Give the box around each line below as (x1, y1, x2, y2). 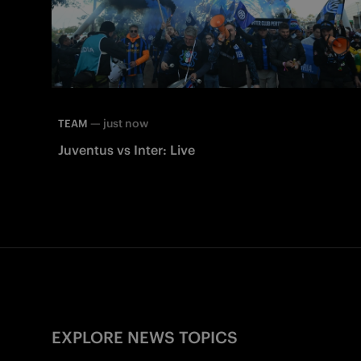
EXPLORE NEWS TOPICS (52, 327, 238, 348)
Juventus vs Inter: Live (58, 142, 195, 159)
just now (103, 116, 148, 131)
